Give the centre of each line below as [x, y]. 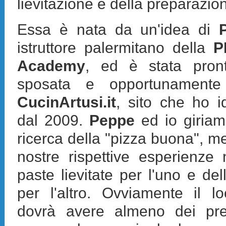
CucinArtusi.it [67, 102]
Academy [51, 66]
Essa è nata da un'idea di [118, 29]
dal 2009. [53, 120]
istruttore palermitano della [115, 47]
